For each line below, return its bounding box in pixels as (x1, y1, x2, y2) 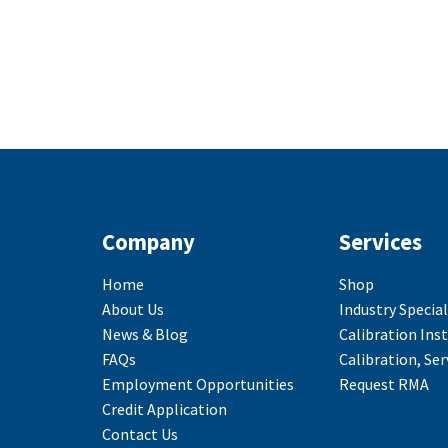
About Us (102, 299, 164, 320)
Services (338, 227, 422, 256)
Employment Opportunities (102, 374, 294, 395)
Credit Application (102, 399, 227, 420)
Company (102, 227, 195, 256)
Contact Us (102, 424, 178, 445)
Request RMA (338, 374, 429, 395)
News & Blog (102, 324, 188, 345)
